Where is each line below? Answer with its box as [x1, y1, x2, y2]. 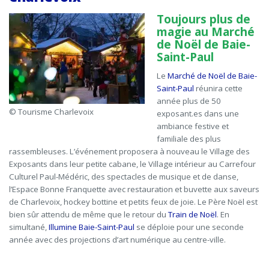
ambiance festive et [157, 121, 229, 132]
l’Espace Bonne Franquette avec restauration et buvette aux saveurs [9, 184, 259, 195]
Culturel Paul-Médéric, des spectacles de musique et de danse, [9, 171, 238, 183]
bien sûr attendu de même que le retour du [9, 209, 168, 220]
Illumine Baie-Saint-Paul [49, 222, 134, 233]
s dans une [198, 108, 239, 119]
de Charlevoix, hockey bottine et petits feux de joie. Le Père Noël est [9, 196, 258, 208]
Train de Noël [168, 209, 217, 220]
